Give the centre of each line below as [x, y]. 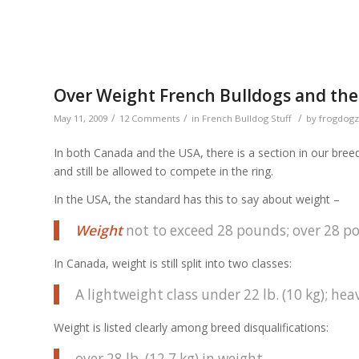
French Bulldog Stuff [247, 119]
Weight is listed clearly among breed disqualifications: [191, 328]
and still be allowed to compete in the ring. [163, 171]
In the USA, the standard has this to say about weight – [197, 200]
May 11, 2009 [81, 119]
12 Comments [149, 119]
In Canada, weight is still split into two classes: [173, 264]
